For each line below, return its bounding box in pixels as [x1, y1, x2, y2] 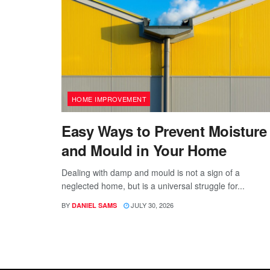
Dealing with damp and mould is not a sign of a [61, 166, 240, 178]
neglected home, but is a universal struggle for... [61, 179, 245, 192]
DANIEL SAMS [72, 200, 117, 210]
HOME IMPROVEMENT [72, 93, 147, 104]
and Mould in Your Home [61, 139, 227, 160]
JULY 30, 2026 [129, 199, 174, 210]
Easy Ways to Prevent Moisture [61, 120, 267, 141]
